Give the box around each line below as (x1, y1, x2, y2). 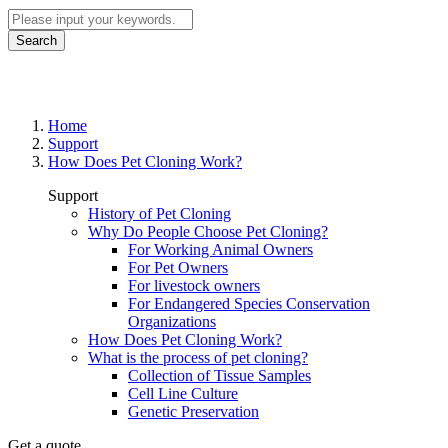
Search (16, 32, 57, 48)
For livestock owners (128, 277, 260, 295)
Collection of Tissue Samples (128, 367, 311, 385)
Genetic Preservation (128, 403, 259, 421)
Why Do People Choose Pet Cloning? (88, 223, 328, 241)
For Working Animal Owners (128, 241, 313, 259)
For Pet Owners (128, 259, 228, 277)
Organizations (128, 313, 216, 331)
